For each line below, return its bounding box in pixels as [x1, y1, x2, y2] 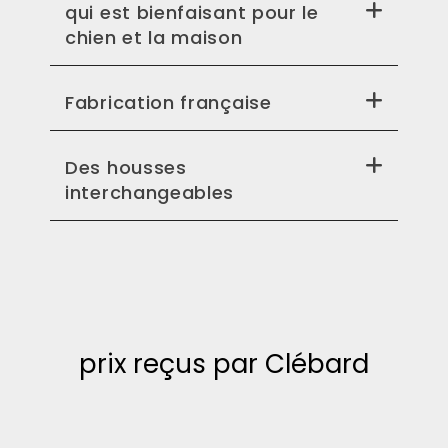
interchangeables [65, 179, 235, 205]
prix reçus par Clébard [79, 345, 369, 382]
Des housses [65, 154, 187, 180]
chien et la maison [65, 24, 243, 50]
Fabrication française [65, 89, 272, 115]
